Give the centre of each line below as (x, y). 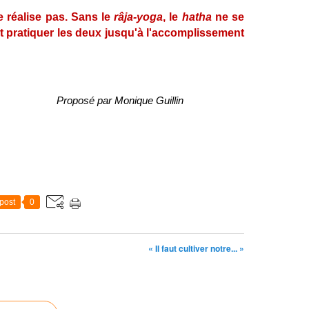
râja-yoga (139, 17)
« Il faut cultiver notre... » (196, 248)
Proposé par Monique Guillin (120, 101)
